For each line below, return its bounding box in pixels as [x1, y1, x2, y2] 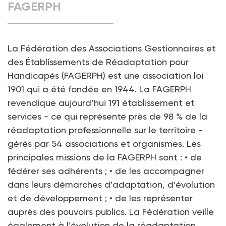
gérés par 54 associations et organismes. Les [8, 138, 201, 149]
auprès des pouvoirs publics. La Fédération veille [8, 206, 214, 217]
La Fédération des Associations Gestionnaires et [8, 42, 216, 53]
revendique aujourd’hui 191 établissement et [8, 97, 195, 108]
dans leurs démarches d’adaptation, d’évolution [8, 179, 215, 190]
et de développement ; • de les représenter [8, 192, 193, 203]
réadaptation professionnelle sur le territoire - [8, 124, 203, 135]
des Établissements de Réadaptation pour [8, 56, 189, 67]
